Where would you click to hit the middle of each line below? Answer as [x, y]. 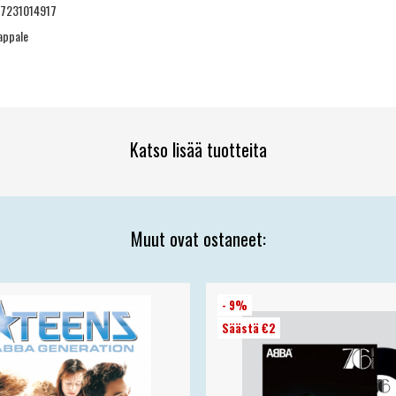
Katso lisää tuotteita [198, 150]
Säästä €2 [249, 327]
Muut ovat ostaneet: [198, 239]
